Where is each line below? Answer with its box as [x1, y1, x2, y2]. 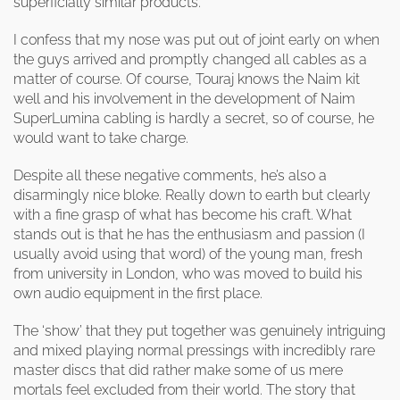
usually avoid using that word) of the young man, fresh [13, 246, 362, 262]
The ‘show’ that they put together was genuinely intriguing [13, 322, 386, 339]
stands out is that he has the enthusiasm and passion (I [13, 226, 365, 243]
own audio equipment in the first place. [13, 285, 262, 302]
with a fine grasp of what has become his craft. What [13, 206, 352, 223]
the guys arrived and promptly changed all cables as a [13, 51, 367, 68]
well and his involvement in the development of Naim [13, 90, 355, 107]
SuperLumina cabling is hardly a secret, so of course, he [13, 110, 374, 127]
